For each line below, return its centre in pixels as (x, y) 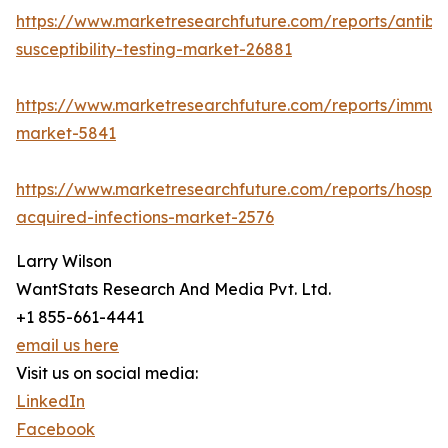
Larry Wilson (64, 261)
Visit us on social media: (107, 373)
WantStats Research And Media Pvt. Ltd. (173, 289)
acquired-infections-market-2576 (145, 217)
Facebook (55, 429)
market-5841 (66, 133)
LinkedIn (50, 401)
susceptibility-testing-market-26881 (154, 49)
